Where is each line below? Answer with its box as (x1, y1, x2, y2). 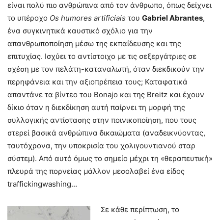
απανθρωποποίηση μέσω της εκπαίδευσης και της (7, 38, 181, 48)
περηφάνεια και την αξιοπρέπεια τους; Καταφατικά (7, 77, 188, 86)
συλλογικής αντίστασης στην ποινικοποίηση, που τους (7, 115, 196, 125)
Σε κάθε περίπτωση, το (101, 204, 179, 214)
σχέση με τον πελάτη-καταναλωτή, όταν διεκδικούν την (7, 64, 204, 74)
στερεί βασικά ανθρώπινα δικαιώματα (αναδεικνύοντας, (7, 128, 205, 137)
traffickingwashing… (7, 179, 77, 189)
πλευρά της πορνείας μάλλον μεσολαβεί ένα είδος (7, 166, 185, 176)
